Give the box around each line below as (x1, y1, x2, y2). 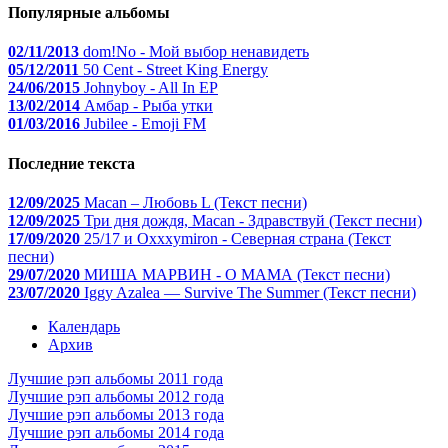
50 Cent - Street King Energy (83, 61, 268, 79)
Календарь (48, 317, 120, 335)
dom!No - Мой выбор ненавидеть (83, 43, 309, 61)
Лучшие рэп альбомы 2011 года (8, 369, 223, 387)
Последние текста (8, 154, 135, 172)
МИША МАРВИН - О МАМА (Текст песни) (84, 265, 390, 283)
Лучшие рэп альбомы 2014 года (8, 423, 224, 441)
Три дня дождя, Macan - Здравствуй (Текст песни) (84, 211, 422, 229)
